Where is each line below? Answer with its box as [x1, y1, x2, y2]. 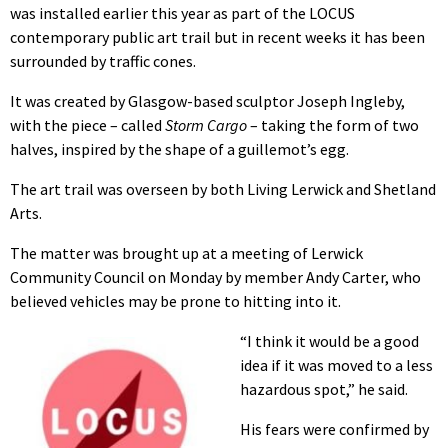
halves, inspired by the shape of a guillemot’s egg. [10, 139, 349, 160]
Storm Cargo [165, 115, 247, 136]
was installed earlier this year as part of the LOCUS [10, 3, 355, 24]
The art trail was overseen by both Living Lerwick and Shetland [10, 179, 436, 200]
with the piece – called [10, 115, 165, 136]
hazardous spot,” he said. [240, 379, 408, 400]
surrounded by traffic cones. [10, 51, 196, 72]
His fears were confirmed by [240, 419, 429, 440]
